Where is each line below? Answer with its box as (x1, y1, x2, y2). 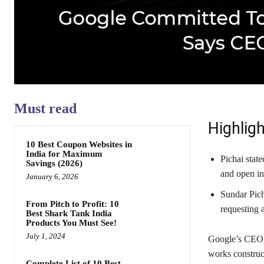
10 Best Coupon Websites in (26, 140, 132, 150)
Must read (14, 101, 77, 117)
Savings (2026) (26, 159, 82, 169)
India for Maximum (26, 149, 103, 159)
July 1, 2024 (26, 232, 65, 241)
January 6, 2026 (26, 172, 78, 181)
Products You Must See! (26, 218, 117, 228)
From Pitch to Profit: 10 (26, 199, 119, 209)
